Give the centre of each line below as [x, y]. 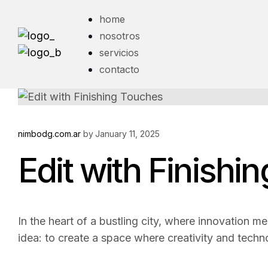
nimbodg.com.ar [49, 133]
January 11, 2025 [127, 133]
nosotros [120, 36]
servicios [119, 53]
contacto [120, 69]
